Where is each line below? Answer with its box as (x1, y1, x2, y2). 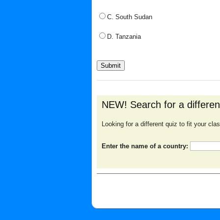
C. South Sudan (107, 13, 152, 21)
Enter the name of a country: (102, 142, 190, 150)
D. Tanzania (107, 33, 141, 41)
